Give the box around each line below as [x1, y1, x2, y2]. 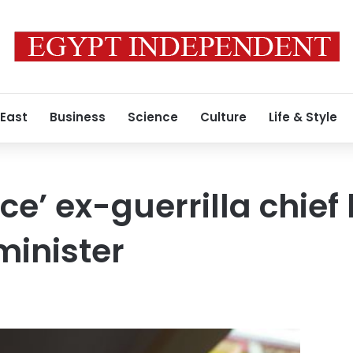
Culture [200, 109, 247, 125]
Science [128, 109, 178, 125]
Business [50, 109, 106, 125]
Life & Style [269, 109, 337, 125]
